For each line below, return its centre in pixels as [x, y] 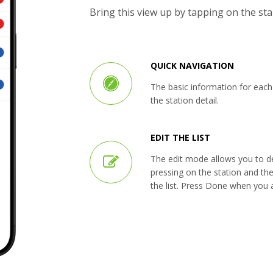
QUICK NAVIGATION [192, 66]
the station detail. [184, 101]
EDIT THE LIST [180, 138]
